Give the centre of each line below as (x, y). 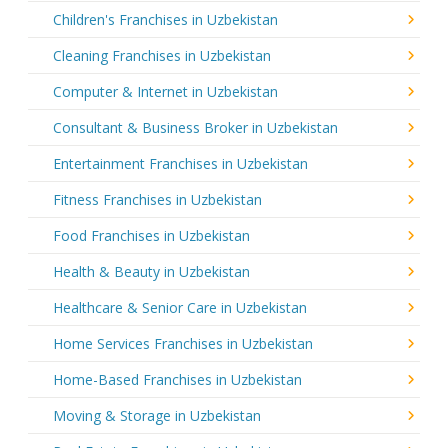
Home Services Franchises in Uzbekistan (183, 343)
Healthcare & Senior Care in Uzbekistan (180, 307)
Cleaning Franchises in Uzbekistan (162, 55)
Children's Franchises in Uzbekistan (165, 19)
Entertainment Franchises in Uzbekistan (180, 163)
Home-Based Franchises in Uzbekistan (177, 379)
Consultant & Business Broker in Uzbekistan (195, 127)
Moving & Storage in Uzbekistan (157, 415)
